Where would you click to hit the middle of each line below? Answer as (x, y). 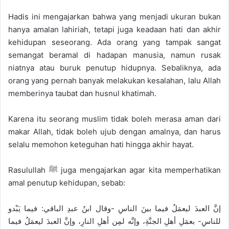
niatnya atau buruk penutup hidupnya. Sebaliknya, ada (114, 68)
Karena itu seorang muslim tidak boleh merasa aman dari (114, 119)
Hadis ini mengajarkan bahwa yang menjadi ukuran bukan (114, 17)
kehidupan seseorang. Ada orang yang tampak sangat (114, 42)
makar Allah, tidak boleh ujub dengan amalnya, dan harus (114, 132)
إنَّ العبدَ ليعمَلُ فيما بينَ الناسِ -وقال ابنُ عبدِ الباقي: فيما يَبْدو (114, 209)
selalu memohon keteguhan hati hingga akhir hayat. (101, 145)
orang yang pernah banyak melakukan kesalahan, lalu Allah (114, 81)
